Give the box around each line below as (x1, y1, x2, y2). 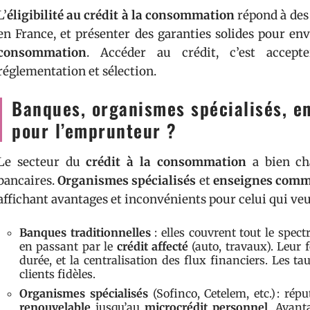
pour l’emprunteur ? (12, 117, 177, 144)
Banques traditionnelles (19, 226, 151, 239)
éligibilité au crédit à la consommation (7, 8, 235, 23)
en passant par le (19, 239, 117, 253)
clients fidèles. (19, 267, 95, 281)
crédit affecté (116, 239, 189, 253)
